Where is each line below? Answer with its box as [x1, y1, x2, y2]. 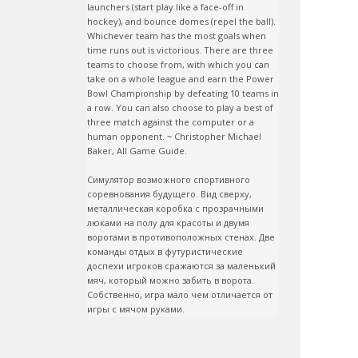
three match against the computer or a [87, 116, 254, 128]
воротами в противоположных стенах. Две [87, 231, 275, 243]
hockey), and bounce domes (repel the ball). [87, 15, 276, 27]
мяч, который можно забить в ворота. [87, 274, 254, 286]
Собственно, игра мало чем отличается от [87, 288, 272, 300]
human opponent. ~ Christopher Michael [87, 130, 261, 142]
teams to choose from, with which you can [87, 58, 269, 70]
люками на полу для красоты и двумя [87, 217, 249, 229]
